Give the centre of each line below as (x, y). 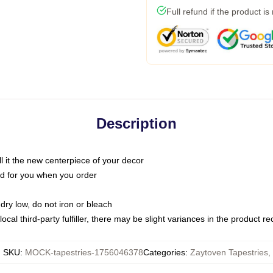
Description (136, 123)
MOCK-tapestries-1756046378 (84, 252)
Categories (164, 252)
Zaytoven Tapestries (229, 252)
